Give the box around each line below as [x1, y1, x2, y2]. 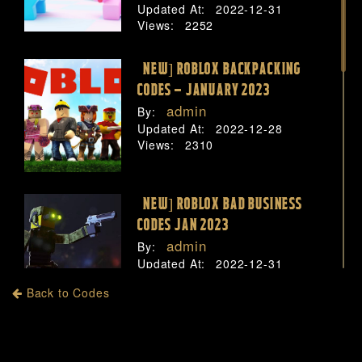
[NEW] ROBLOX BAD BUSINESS [137, 197, 302, 213]
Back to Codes [22, 284, 110, 301]
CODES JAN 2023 [137, 218, 229, 234]
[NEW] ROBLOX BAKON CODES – [137, 332, 309, 347]
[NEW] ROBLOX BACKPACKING [137, 62, 302, 78]
